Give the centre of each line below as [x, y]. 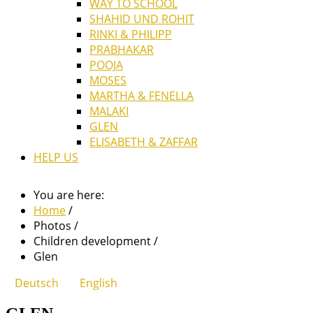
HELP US [56, 158]
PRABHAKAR [122, 50]
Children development [94, 241]
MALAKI [109, 111]
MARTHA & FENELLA [141, 96]
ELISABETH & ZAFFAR [144, 142]
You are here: [72, 195]
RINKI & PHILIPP [131, 35]
